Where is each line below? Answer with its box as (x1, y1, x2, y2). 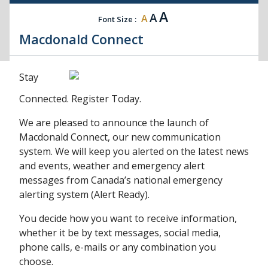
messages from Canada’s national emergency (19, 173, 223, 187)
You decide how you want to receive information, (19, 212, 237, 226)
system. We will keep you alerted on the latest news (19, 145, 249, 159)
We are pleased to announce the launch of (19, 116, 209, 130)
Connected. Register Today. (19, 92, 141, 106)
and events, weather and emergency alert (19, 159, 205, 173)
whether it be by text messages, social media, (19, 226, 221, 240)
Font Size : (98, 13, 136, 25)
